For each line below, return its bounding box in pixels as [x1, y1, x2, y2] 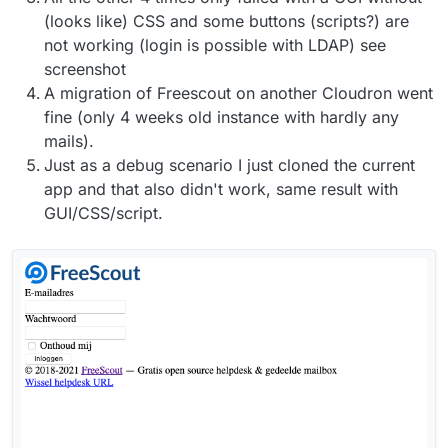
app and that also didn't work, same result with [44, 179, 398, 200]
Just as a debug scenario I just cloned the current [44, 155, 415, 176]
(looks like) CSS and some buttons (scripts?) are [44, 11, 409, 32]
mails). [44, 131, 94, 152]
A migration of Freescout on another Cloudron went [44, 83, 433, 104]
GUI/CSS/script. [44, 203, 163, 224]
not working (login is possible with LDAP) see [44, 35, 386, 56]
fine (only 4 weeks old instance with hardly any [44, 107, 399, 128]
